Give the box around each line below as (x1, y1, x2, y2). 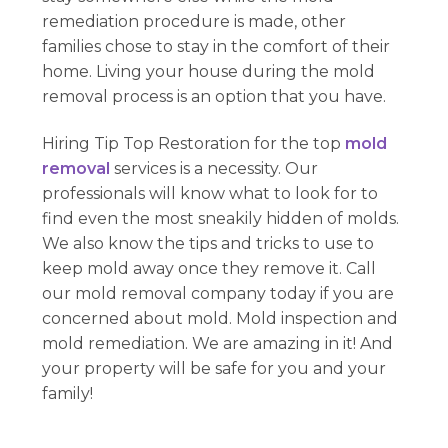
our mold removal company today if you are (42, 284, 395, 304)
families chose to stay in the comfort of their (42, 36, 391, 56)
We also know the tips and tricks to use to (42, 234, 375, 254)
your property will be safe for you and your (42, 359, 387, 379)
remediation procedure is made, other (42, 11, 347, 31)
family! (42, 384, 94, 404)
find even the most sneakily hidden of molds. (42, 209, 400, 229)
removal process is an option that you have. (42, 86, 387, 106)
